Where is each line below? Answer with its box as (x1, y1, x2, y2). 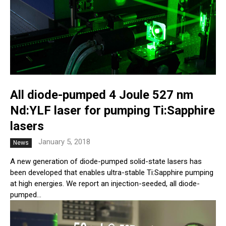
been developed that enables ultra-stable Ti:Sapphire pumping (10, 167, 213, 177)
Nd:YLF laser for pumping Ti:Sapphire (10, 103, 215, 118)
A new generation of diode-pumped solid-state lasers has (10, 156, 202, 166)
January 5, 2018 (38, 137, 90, 146)
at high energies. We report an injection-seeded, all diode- (10, 179, 200, 188)
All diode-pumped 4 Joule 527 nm (10, 87, 193, 102)
